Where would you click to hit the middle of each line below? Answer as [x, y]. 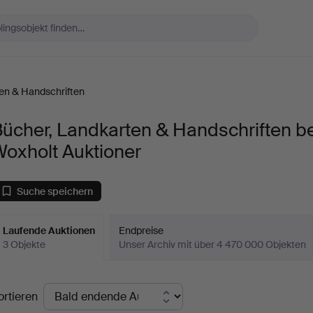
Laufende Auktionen [49, 231]
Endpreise [141, 231]
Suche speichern [55, 191]
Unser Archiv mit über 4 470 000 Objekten [213, 245]
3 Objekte [24, 245]
